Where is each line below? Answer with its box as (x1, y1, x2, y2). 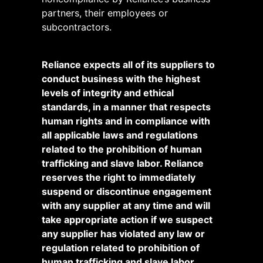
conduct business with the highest (42, 72, 200, 85)
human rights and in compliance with (42, 114, 210, 127)
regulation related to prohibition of (42, 241, 200, 254)
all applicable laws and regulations (42, 129, 198, 141)
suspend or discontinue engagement (42, 185, 211, 197)
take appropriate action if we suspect (42, 213, 213, 225)
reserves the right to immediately (42, 171, 195, 183)
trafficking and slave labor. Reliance (42, 157, 204, 169)
